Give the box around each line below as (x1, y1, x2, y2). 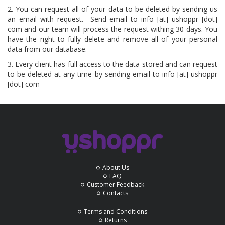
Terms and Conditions (84, 207, 147, 216)
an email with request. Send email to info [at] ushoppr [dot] (8, 14, 217, 24)
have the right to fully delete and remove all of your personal (8, 34, 217, 44)
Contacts (103, 189, 128, 198)
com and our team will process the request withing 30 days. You (8, 24, 217, 34)
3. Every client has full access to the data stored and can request (8, 59, 217, 69)
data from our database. (8, 44, 87, 54)
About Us (102, 163, 129, 172)
